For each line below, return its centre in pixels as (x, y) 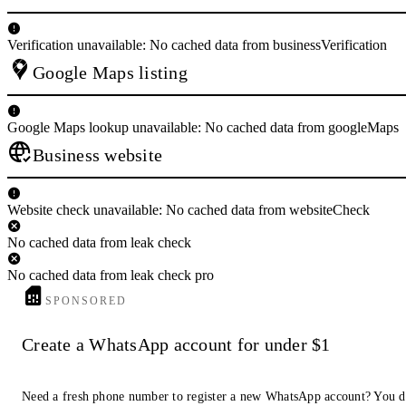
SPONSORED (87, 300)
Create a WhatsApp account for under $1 (176, 345)
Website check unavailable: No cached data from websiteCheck (188, 209)
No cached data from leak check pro (111, 275)
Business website (97, 155)
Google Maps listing (110, 72)
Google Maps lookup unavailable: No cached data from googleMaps (203, 127)
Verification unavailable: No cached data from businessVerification (197, 44)
